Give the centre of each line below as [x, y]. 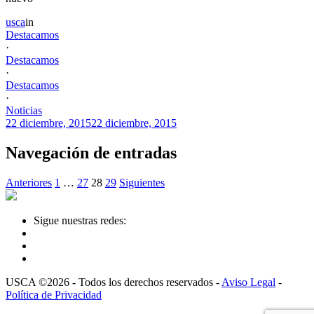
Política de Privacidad [54, 294]
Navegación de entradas [91, 152]
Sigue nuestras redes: [80, 220]
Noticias [24, 110]
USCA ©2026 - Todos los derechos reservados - [114, 282]
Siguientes [142, 182]
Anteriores [29, 182]
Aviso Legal [248, 282]
